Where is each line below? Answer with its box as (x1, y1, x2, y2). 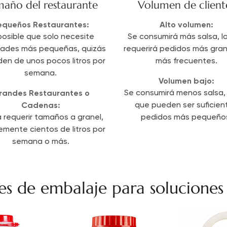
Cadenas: (21, 100, 60, 110)
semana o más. (12, 137, 69, 146)
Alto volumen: (159, 19, 213, 29)
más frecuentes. (155, 57, 217, 65)
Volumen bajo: (158, 75, 214, 86)
